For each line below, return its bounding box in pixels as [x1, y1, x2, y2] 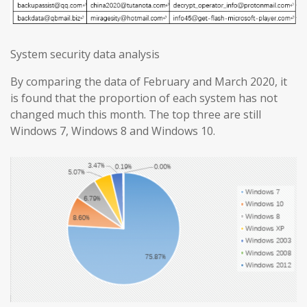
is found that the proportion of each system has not [10, 90, 278, 106]
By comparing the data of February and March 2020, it [10, 74, 287, 90]
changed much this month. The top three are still [10, 107, 261, 123]
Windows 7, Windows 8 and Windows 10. [10, 123, 215, 139]
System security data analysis [10, 47, 160, 62]
